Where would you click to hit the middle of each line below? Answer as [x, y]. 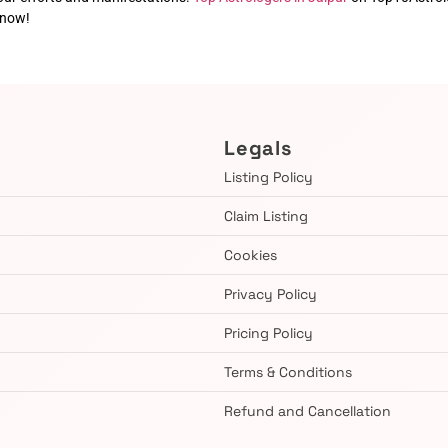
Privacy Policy [270, 293]
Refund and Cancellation [307, 410]
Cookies [250, 254]
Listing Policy [268, 176]
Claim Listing [266, 215]
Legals [258, 147]
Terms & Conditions [288, 371]
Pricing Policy [268, 332]
